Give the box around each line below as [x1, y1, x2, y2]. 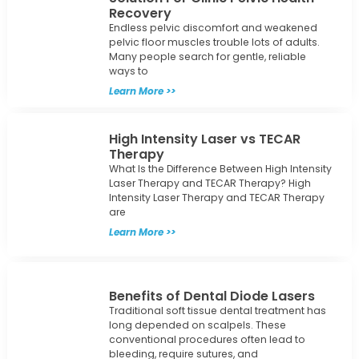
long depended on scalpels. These [108, 317, 286, 332]
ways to [108, 63, 148, 78]
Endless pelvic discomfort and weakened [108, 20, 317, 34]
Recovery [108, 3, 171, 22]
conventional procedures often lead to [108, 332, 305, 346]
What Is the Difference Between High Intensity [108, 162, 332, 176]
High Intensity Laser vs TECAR [108, 130, 301, 149]
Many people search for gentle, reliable [108, 49, 306, 63]
